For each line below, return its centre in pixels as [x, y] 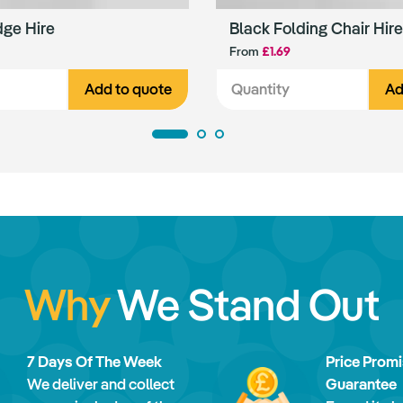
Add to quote [128, 89]
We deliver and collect [101, 384]
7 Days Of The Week [94, 362]
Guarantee [361, 384]
